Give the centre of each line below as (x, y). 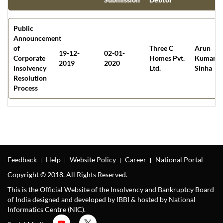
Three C (161, 48)
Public (23, 28)
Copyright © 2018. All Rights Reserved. (67, 175)
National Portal (179, 160)
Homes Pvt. (167, 58)
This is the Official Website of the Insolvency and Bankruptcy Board (111, 190)
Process (26, 88)
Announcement (37, 38)
